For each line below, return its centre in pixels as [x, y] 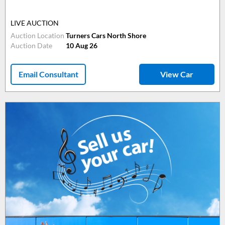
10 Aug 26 [82, 46]
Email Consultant [48, 74]
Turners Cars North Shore [106, 36]
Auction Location [37, 36]
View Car [177, 74]
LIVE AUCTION [35, 23]
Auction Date [31, 46]
